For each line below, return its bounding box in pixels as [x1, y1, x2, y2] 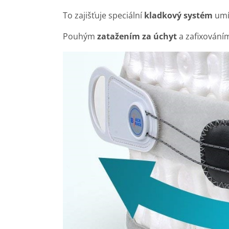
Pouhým [63, 30, 97, 42]
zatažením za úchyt [97, 30, 177, 42]
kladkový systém [144, 9, 213, 21]
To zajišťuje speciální [63, 9, 144, 21]
